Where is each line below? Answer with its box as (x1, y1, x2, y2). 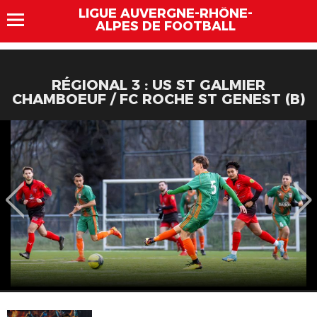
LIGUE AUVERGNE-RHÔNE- (79, 6, 253, 21)
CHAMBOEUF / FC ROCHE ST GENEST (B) (12, 91, 305, 108)
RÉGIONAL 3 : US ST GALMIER (52, 76, 265, 93)
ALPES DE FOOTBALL (96, 18, 236, 34)
